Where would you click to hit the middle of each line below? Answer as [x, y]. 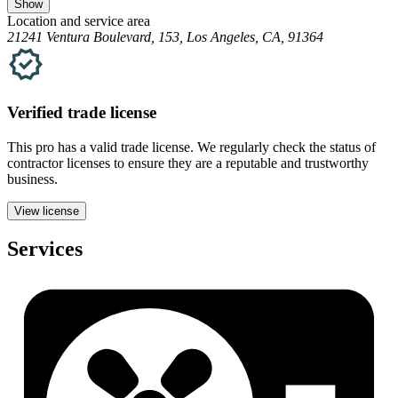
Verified [37, 112]
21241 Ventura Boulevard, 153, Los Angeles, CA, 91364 [165, 37]
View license [47, 211]
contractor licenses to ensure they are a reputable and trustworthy [188, 163]
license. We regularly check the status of [262, 147]
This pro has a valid [64, 147]
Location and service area [79, 21]
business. [32, 179]
